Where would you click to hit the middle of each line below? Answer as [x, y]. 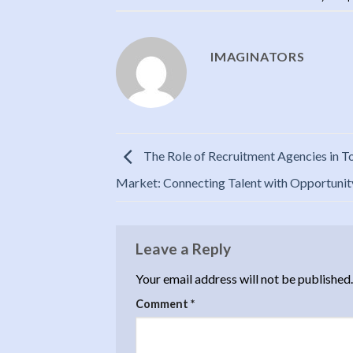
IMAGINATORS [258, 56]
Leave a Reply [185, 249]
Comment [163, 303]
